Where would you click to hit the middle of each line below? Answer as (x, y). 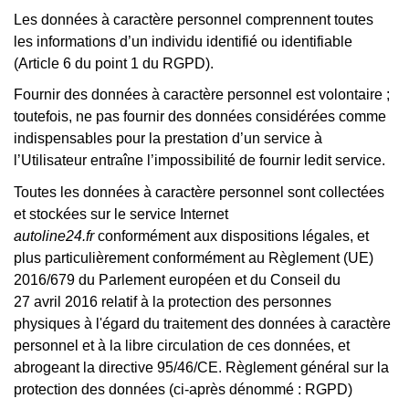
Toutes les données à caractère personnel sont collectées (199, 192)
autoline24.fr (54, 236)
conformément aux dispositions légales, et (231, 236)
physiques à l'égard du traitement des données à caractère (202, 323)
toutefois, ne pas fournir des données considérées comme (200, 117)
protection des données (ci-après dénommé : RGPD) (183, 389)
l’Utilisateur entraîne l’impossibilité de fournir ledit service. (199, 161)
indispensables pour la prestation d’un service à (168, 139)
